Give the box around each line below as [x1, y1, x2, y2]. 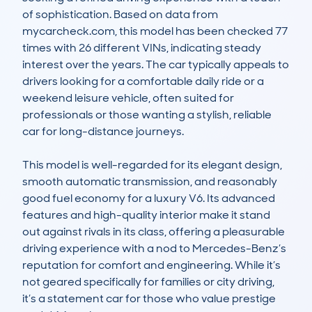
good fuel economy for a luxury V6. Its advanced [22, 191, 275, 206]
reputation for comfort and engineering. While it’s [22, 258, 281, 273]
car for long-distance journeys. [22, 124, 184, 139]
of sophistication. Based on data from [22, 7, 218, 22]
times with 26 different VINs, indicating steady [22, 40, 261, 56]
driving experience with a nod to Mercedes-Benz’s [22, 241, 286, 256]
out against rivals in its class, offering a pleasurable [22, 224, 285, 240]
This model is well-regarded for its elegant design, [22, 157, 282, 173]
